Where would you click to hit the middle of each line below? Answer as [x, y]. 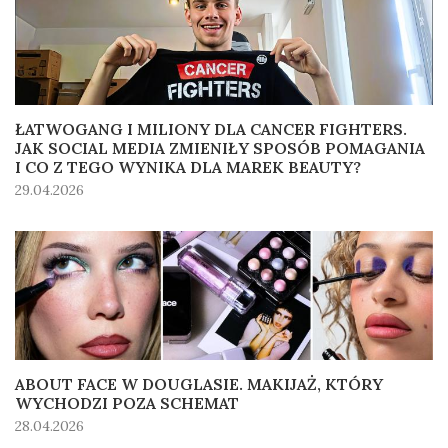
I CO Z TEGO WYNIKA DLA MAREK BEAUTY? [188, 167]
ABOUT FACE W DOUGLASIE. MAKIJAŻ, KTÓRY [199, 384]
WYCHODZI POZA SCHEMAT [127, 403]
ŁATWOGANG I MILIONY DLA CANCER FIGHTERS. [211, 129]
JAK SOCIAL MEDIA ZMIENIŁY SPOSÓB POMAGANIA [220, 148]
